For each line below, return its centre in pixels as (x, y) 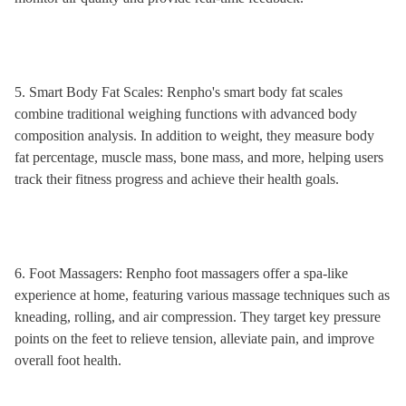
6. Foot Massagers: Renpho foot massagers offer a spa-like (181, 273)
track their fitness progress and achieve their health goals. (177, 179)
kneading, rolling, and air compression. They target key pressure (198, 317)
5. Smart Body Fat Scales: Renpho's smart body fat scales (179, 92)
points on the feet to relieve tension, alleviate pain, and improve (194, 338)
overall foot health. (68, 360)
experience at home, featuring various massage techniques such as (202, 295)
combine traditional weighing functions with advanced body (186, 114)
